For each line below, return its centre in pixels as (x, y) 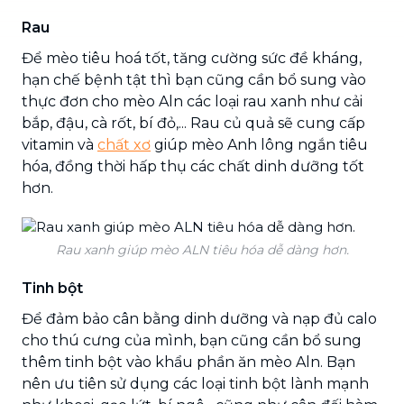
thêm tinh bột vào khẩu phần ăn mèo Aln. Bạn (188, 362)
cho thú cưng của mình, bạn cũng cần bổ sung (192, 340)
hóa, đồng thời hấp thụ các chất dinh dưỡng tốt (193, 166)
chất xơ (124, 144)
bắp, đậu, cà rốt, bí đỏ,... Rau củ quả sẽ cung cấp (193, 123)
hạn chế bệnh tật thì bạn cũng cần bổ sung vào (194, 79)
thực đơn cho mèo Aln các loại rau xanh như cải (192, 101)
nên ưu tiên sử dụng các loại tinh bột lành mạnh (195, 383)
